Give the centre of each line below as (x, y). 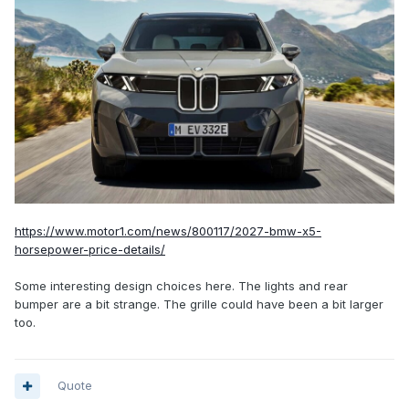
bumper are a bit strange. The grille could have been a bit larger (199, 304)
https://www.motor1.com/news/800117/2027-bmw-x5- (168, 231)
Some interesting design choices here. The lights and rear (181, 286)
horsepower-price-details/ (90, 250)
